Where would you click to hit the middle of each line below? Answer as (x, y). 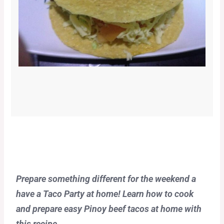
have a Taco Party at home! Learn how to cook (104, 194)
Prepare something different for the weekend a (106, 179)
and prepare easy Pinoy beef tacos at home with (108, 209)
